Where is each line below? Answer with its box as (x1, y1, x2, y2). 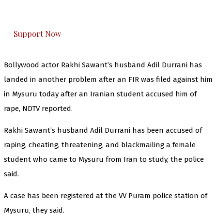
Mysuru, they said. (4, 205, 64, 215)
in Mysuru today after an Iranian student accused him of (4, 89, 197, 98)
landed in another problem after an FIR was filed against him (4, 75, 213, 84)
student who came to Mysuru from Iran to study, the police (4, 155, 204, 164)
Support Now (14, 28, 61, 39)
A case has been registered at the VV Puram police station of (4, 191, 207, 200)
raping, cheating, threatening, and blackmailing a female (4, 140, 196, 149)
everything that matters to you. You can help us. (14, 9, 190, 19)
